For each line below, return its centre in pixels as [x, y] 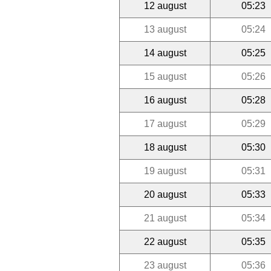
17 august [165, 123]
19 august [165, 171]
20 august [165, 194]
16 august [165, 100]
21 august [165, 218]
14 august [165, 53]
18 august [165, 147]
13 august [165, 29]
